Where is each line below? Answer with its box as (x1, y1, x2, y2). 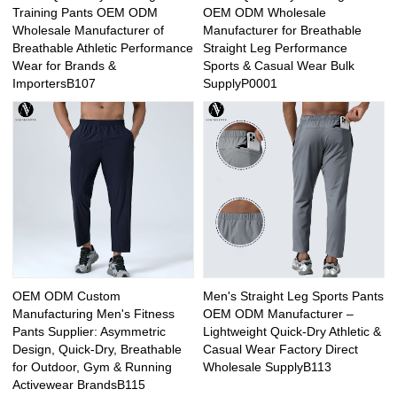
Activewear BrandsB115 (12, 377, 146, 392)
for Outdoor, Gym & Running (12, 359, 173, 374)
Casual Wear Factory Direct (203, 341, 358, 356)
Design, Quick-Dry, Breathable (12, 341, 183, 356)
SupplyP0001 (203, 76, 277, 91)
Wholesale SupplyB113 (203, 359, 331, 374)
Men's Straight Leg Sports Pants (203, 288, 384, 303)
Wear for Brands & (12, 58, 117, 74)
